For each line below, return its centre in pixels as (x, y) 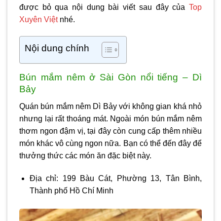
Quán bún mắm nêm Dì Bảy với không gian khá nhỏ (110, 106)
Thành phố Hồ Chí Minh (71, 190)
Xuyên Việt (38, 20)
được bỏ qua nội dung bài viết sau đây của (104, 7)
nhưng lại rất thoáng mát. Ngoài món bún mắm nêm (110, 118)
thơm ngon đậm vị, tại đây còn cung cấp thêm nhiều (110, 131)
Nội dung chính (57, 48)
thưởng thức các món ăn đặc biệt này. (85, 155)
